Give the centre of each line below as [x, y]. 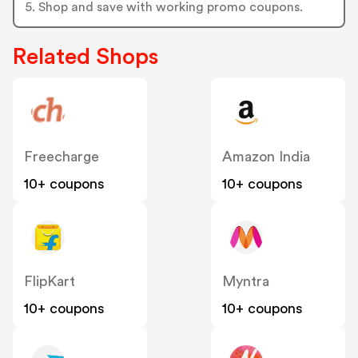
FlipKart [50, 282]
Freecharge [62, 157]
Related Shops [86, 57]
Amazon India [266, 157]
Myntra [246, 282]
